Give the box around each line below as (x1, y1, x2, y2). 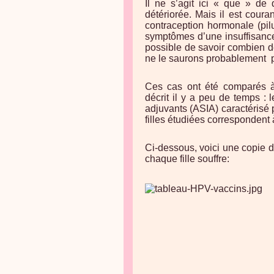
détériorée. (145, 9, 191, 20)
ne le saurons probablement (145, 53, 266, 64)
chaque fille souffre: (145, 154, 229, 164)
